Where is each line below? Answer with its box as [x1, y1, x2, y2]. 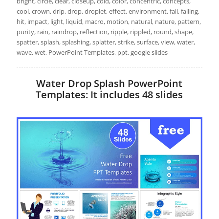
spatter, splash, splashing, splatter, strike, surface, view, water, [16, 38, 195, 47]
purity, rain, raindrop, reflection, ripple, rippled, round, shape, [16, 27, 194, 37]
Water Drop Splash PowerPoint [36, 77, 183, 90]
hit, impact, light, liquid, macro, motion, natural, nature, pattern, [16, 17, 201, 26]
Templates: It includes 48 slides [36, 88, 183, 102]
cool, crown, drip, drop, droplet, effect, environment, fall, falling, [16, 7, 199, 16]
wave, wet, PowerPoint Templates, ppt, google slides [16, 48, 168, 57]
